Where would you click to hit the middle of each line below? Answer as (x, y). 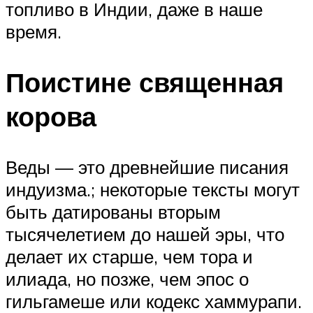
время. (34, 32)
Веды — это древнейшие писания (147, 167)
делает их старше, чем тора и (129, 256)
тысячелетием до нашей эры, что (145, 234)
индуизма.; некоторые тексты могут (153, 189)
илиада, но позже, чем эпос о (127, 278)
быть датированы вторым (113, 211)
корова (51, 116)
